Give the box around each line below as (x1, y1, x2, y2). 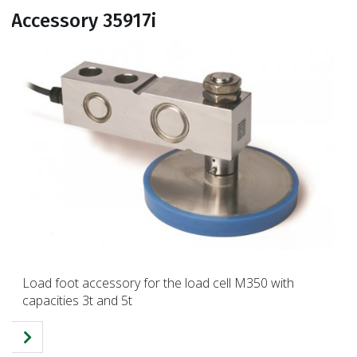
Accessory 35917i (11, 9, 156, 32)
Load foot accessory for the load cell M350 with (22, 274, 294, 292)
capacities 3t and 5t (22, 292, 132, 310)
